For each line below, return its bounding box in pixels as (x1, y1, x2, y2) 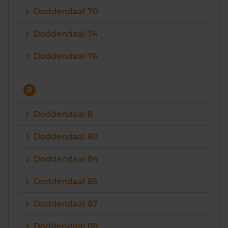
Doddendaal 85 (34, 177, 97, 186)
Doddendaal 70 (34, 7, 98, 16)
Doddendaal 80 (34, 132, 98, 141)
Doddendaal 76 (34, 51, 98, 61)
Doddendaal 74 (34, 29, 98, 39)
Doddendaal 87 (34, 199, 98, 209)
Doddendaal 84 (34, 154, 98, 164)
